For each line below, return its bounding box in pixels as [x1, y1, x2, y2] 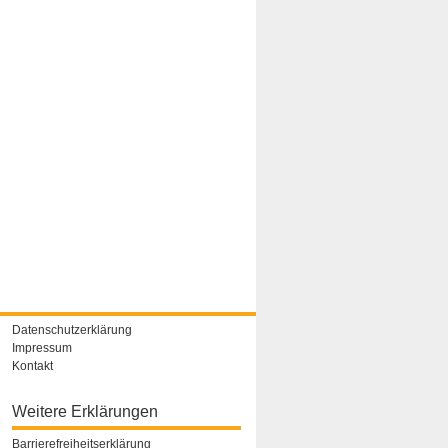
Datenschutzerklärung [12, 322, 133, 337]
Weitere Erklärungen [12, 402, 159, 420]
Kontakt [12, 358, 54, 373]
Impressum [12, 340, 73, 355]
